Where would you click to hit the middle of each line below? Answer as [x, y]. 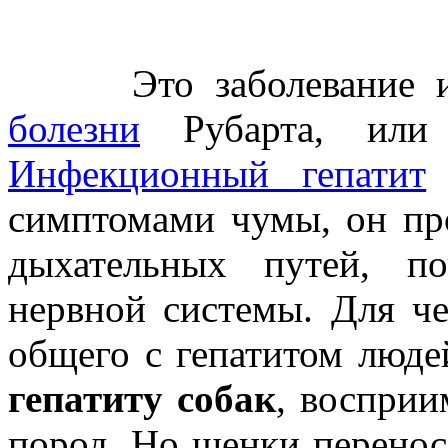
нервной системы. [161, 309]
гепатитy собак [142, 399]
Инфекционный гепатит [217, 174]
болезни [74, 129]
